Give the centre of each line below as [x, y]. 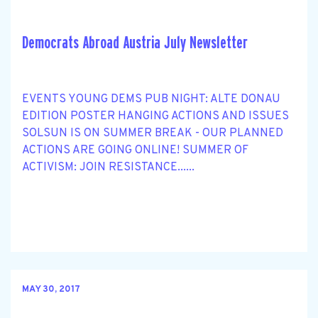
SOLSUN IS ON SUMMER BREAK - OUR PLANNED [153, 133]
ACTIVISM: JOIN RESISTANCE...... [108, 167]
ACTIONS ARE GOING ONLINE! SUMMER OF [135, 150]
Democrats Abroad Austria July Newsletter [135, 43]
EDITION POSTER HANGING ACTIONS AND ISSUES [155, 116]
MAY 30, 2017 [51, 290]
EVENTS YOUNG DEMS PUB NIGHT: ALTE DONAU [151, 99]
